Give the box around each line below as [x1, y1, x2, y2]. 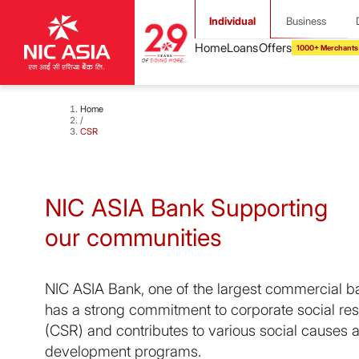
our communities [45, 222, 222, 252]
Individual [209, 14, 256, 28]
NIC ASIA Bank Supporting [45, 192, 328, 222]
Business [285, 14, 326, 28]
